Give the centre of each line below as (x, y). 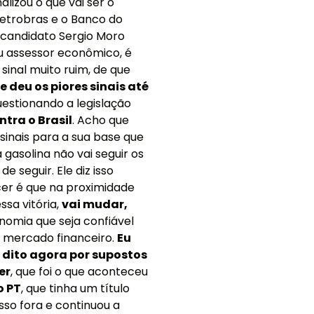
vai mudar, (95, 204)
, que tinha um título (75, 288)
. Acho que (101, 120)
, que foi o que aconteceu (79, 271)
